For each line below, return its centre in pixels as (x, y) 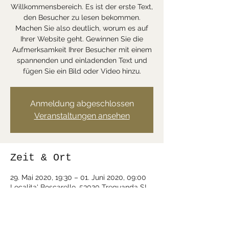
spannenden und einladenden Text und (82, 60)
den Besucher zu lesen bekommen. (82, 17)
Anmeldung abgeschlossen (82, 104)
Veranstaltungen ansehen (82, 116)
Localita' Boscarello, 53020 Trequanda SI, (79, 187)
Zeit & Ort (41, 158)
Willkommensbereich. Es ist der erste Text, (82, 7)
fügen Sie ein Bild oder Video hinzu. (82, 71)
